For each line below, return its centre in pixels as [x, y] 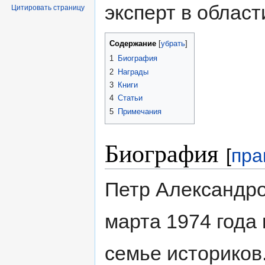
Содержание [133, 44]
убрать [173, 44]
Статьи [130, 98]
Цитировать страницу [48, 7]
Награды [133, 72]
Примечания [140, 111]
